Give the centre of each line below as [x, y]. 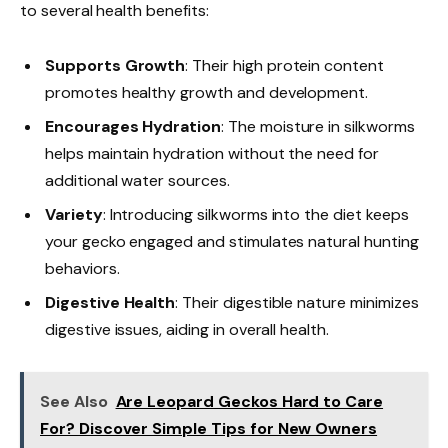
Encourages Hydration [133, 127]
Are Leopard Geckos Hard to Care [249, 401]
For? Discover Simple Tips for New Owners [209, 428]
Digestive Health [110, 303]
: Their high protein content [284, 66]
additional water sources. [137, 181]
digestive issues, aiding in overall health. [187, 330]
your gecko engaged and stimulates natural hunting [232, 242]
